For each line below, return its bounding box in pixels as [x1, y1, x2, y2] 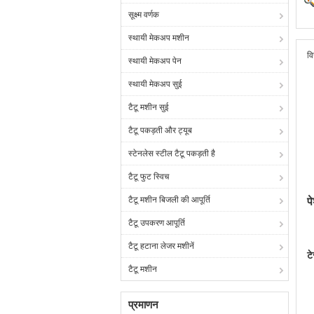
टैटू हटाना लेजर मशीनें [128, 241, 194, 251]
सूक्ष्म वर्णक [128, 10, 159, 20]
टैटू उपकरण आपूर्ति [128, 218, 185, 228]
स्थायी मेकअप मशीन [128, 33, 189, 43]
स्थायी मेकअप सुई [128, 79, 182, 89]
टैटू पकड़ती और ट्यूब [128, 125, 192, 135]
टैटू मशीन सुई [128, 102, 169, 112]
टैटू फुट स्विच [128, 172, 169, 182]
